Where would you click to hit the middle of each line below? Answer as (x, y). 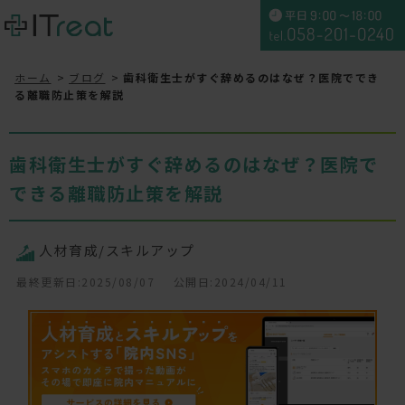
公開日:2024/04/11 (230, 282)
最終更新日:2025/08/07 (85, 282)
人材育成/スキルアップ (117, 250)
